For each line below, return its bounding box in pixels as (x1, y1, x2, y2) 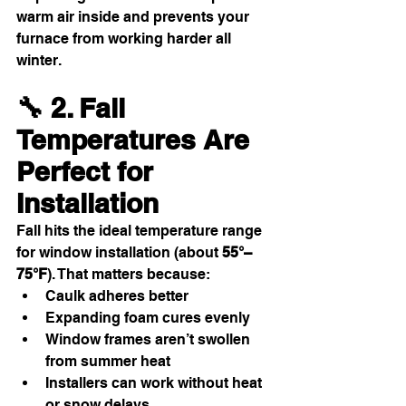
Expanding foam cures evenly (45, 309, 250, 327)
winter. (16, 52, 62, 70)
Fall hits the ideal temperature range (16, 222, 266, 240)
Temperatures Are (16, 123, 256, 157)
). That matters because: (47, 266, 210, 284)
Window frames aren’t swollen (45, 331, 254, 349)
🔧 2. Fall (16, 92, 132, 125)
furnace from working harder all (16, 30, 235, 48)
